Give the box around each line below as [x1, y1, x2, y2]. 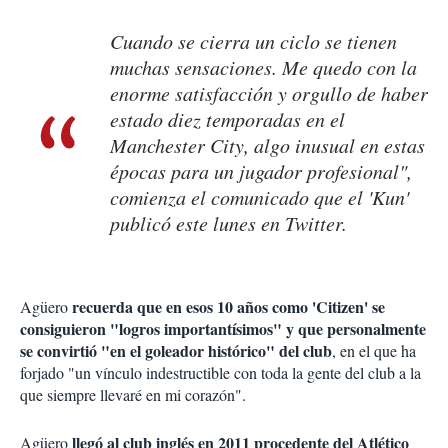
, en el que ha [332, 340, 416, 362]
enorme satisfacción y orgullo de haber [110, 80, 428, 107]
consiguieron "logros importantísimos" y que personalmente [20, 317, 426, 341]
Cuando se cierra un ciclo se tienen [110, 28, 397, 55]
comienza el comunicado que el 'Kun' [110, 184, 409, 211]
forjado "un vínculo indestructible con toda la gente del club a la [20, 362, 421, 384]
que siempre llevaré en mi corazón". [20, 384, 246, 406]
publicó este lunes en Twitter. [110, 210, 347, 237]
